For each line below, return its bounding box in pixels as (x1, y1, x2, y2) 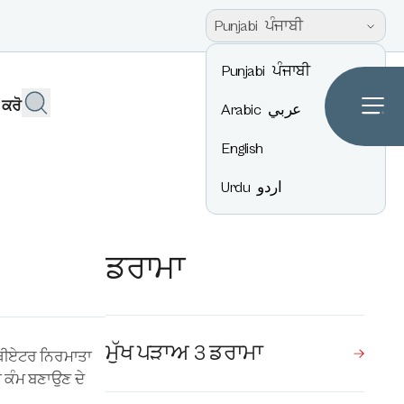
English (221, 140, 264, 158)
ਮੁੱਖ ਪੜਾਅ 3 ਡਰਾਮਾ (106, 341, 263, 366)
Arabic (221, 101, 262, 119)
